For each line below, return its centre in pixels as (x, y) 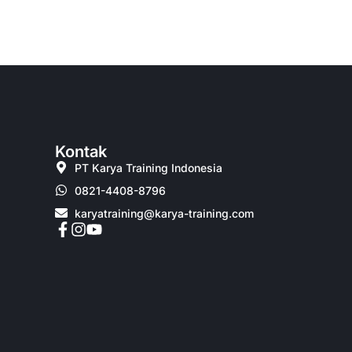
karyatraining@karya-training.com (165, 213)
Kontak (81, 151)
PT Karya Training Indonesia (149, 167)
